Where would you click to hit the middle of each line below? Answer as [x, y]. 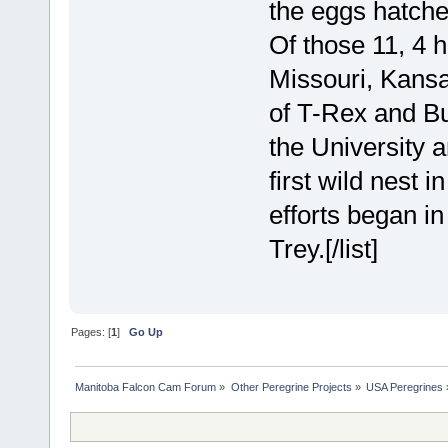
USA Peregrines [404, 386]
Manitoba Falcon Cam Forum [146, 386]
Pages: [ [91, 331]
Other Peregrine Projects [291, 386]
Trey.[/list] [323, 249]
